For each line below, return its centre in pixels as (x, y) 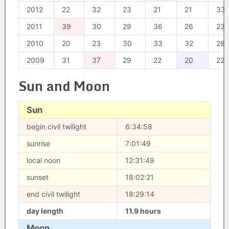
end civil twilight (53, 194)
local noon (43, 160)
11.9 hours (143, 211)
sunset (37, 177)
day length (45, 211)
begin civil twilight (56, 127)
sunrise (38, 143)
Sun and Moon (64, 86)
